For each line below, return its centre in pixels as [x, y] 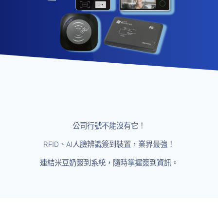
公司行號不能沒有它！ [109, 126]
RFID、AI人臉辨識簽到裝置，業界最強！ [109, 145]
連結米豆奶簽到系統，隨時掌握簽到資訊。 [109, 163]
